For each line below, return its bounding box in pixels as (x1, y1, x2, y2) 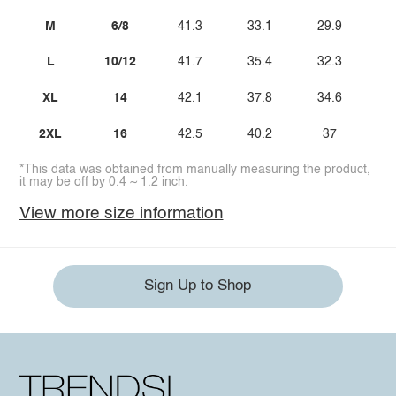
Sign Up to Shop (144, 278, 252, 294)
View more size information (19, 205, 224, 223)
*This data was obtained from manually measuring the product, (19, 164, 370, 177)
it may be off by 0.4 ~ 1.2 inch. (19, 176, 188, 189)
